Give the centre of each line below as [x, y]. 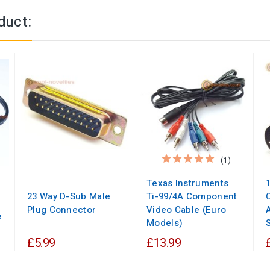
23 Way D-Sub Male [69, 197]
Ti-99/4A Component [192, 197]
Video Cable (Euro [187, 210]
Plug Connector [62, 210]
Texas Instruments [188, 184]
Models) [165, 223]
